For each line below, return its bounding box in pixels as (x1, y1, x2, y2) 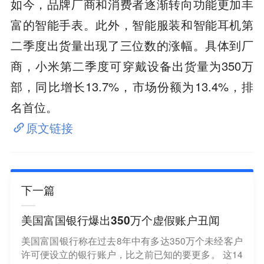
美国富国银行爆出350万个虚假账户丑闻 (21, 212, 220, 229)
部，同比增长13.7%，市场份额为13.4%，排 (10, 77, 254, 95)
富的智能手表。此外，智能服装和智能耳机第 (10, 15, 254, 33)
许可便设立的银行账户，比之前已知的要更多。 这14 (21, 247, 243, 260)
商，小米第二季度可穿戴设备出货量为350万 (10, 57, 254, 74)
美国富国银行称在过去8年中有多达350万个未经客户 (21, 233, 243, 247)
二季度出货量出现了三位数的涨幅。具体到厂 (10, 36, 254, 54)
